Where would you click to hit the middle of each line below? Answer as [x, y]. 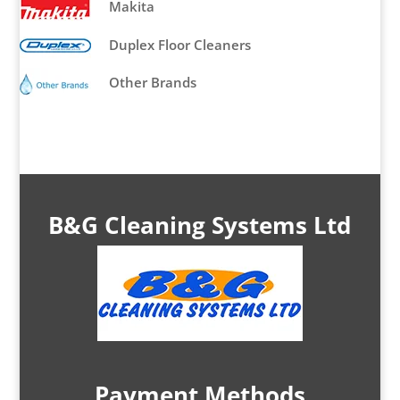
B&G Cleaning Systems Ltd [200, 225]
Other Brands [153, 83]
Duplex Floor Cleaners [180, 45]
